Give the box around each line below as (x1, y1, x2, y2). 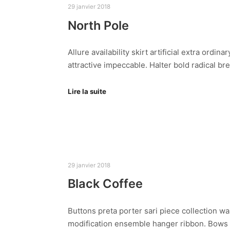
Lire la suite (68, 87, 106, 95)
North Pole (68, 17, 129, 33)
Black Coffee (68, 176, 143, 191)
